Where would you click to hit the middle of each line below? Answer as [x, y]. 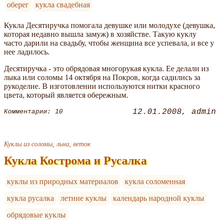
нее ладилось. [27, 52]
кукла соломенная [155, 181]
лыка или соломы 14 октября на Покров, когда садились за [102, 77]
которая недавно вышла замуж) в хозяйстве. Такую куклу [100, 34]
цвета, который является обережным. [66, 95]
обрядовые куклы [37, 215]
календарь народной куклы [158, 198]
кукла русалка [31, 198]
